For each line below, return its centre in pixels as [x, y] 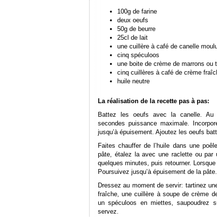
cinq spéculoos [138, 55]
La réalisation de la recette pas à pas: [154, 101]
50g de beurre [136, 29]
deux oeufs [133, 20]
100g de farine [137, 11]
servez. [108, 211]
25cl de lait [132, 38]
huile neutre [133, 81]
